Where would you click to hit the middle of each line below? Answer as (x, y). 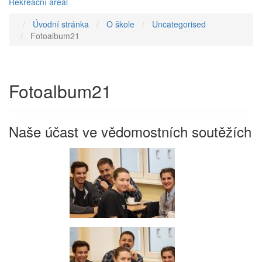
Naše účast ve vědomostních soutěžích (130, 131)
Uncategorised (179, 24)
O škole (120, 24)
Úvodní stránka (61, 24)
